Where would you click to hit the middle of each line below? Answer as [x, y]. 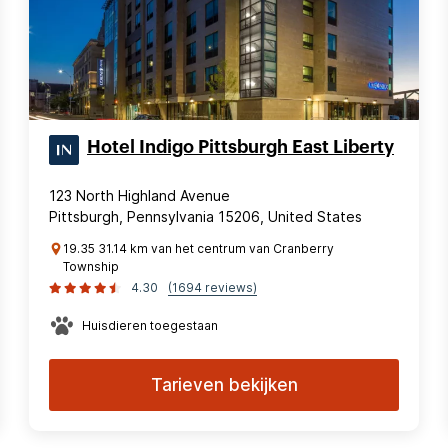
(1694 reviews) [212, 287]
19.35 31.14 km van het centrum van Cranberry [198, 248]
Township [91, 266]
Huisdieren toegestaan [150, 325]
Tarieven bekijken [224, 385]
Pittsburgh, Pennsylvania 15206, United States [205, 216]
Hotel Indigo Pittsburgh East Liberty [240, 147]
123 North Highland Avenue [139, 195]
